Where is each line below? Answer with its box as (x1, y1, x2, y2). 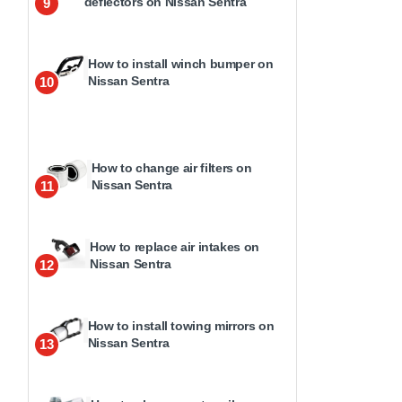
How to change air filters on (91, 161, 252, 176)
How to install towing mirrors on (87, 319, 275, 334)
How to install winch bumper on (87, 57, 274, 72)
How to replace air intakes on (90, 240, 260, 255)
